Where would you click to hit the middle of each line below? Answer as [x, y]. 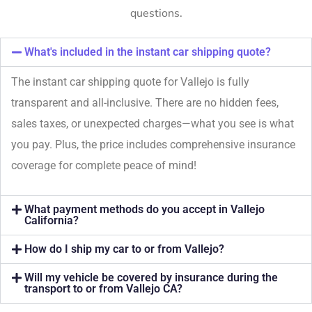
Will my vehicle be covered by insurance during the [151, 278]
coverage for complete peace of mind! [104, 166]
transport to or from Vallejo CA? [104, 289]
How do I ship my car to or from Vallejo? [125, 249]
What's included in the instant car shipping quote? [148, 52]
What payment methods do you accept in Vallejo [145, 210]
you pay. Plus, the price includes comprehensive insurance [153, 145]
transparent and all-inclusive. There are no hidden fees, [145, 103]
